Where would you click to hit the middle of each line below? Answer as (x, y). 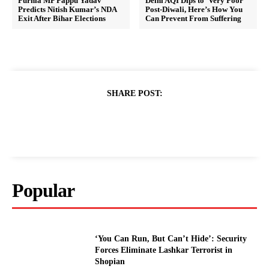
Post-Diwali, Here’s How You (194, 10)
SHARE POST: (134, 94)
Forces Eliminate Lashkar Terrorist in (164, 250)
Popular (43, 191)
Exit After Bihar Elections (62, 19)
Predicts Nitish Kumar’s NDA (67, 10)
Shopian (110, 261)
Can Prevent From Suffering (194, 19)
